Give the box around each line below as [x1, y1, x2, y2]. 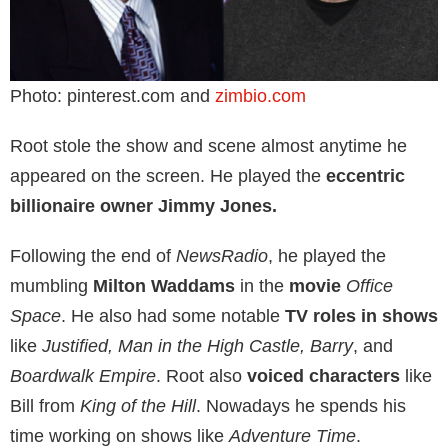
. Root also [156, 365, 242, 386]
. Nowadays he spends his [196, 395, 406, 416]
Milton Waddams [88, 275, 235, 296]
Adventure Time [229, 425, 356, 446]
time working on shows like [10, 425, 229, 446]
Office [341, 275, 393, 296]
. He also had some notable [61, 305, 285, 326]
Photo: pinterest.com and [10, 85, 215, 106]
